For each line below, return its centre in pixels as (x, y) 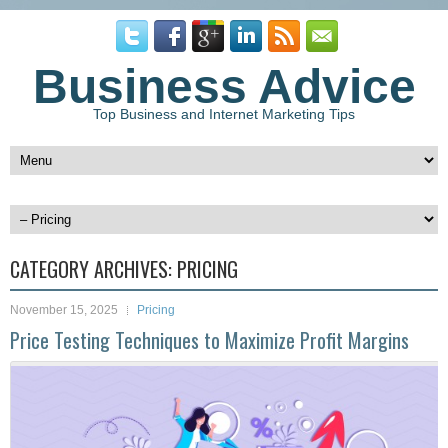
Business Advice (224, 86)
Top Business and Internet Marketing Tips (224, 114)
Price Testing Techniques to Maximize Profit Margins (209, 340)
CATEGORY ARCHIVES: (93, 269)
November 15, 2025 (64, 310)
